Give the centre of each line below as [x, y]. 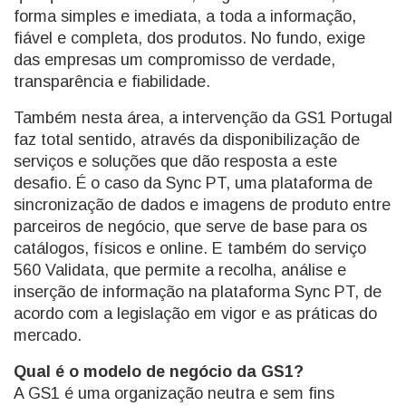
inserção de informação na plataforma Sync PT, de [198, 292]
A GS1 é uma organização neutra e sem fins [174, 393]
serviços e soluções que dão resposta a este [175, 161]
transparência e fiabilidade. [112, 82]
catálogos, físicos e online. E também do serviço [190, 248]
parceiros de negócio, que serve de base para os [190, 227]
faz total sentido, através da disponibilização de [187, 140]
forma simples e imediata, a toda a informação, [185, 16]
